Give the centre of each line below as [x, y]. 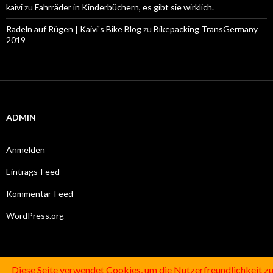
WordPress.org [35, 215]
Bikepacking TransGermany [206, 29]
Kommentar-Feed [40, 193]
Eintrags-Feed [33, 171]
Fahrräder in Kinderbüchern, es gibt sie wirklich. [124, 7]
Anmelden [26, 149]
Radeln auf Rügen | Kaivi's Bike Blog [74, 29]
